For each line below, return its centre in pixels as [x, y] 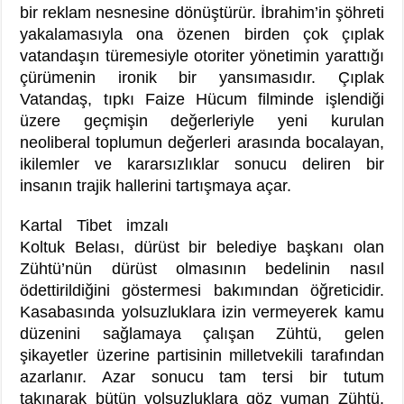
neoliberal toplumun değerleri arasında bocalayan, [202, 142]
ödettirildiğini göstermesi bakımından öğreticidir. [202, 290]
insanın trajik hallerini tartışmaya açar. [156, 185]
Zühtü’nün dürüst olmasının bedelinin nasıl [202, 268]
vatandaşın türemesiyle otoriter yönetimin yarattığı [202, 55]
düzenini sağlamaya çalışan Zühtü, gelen [202, 333]
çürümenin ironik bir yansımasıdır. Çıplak [202, 77]
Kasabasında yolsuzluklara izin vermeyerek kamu [202, 312]
